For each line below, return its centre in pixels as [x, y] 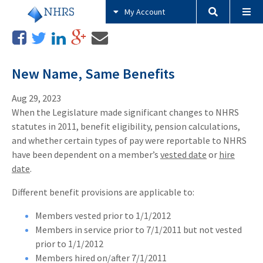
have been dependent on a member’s [86, 155]
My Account [145, 12]
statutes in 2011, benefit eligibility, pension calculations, [126, 127]
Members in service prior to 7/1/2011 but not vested [139, 230]
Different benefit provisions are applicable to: [103, 192]
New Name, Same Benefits [93, 73]
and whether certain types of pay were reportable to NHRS [129, 141]
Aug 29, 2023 [36, 98]
